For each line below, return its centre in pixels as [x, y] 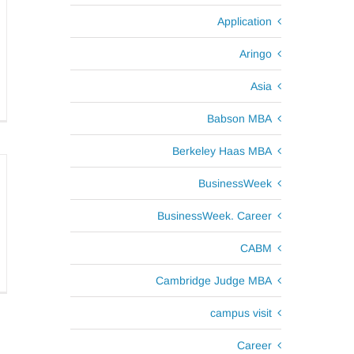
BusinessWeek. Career [215, 216]
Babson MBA [239, 119]
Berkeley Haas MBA [222, 151]
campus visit [241, 313]
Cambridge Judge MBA [214, 281]
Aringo [256, 54]
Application [245, 21]
